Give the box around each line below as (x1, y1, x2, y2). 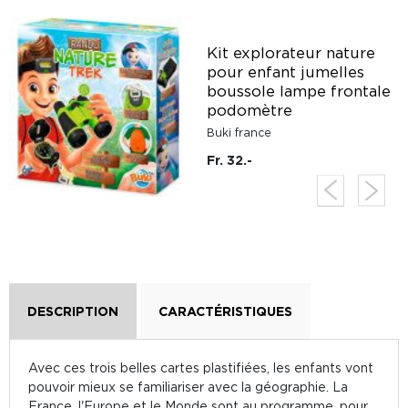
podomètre (207, 102, 292, 118)
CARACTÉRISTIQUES (158, 304, 292, 318)
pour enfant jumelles (207, 64, 364, 80)
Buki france (207, 127, 271, 138)
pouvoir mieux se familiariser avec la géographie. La (28, 380, 348, 393)
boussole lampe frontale (207, 83, 391, 99)
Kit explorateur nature (207, 45, 375, 61)
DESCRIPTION (27, 304, 118, 318)
